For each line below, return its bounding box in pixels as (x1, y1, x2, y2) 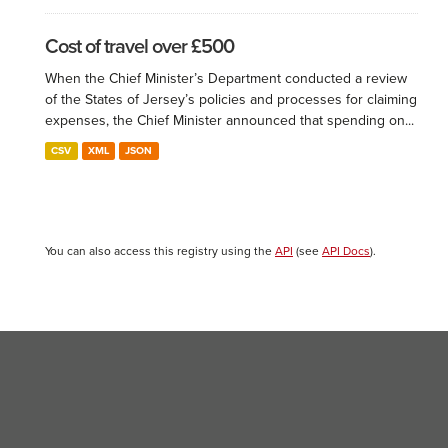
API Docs (322, 244, 370, 258)
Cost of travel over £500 (45, 35, 234, 59)
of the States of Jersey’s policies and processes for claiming (45, 91, 417, 108)
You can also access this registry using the (45, 244, 275, 258)
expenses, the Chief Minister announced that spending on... (45, 112, 414, 129)
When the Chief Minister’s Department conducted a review (45, 70, 407, 87)
